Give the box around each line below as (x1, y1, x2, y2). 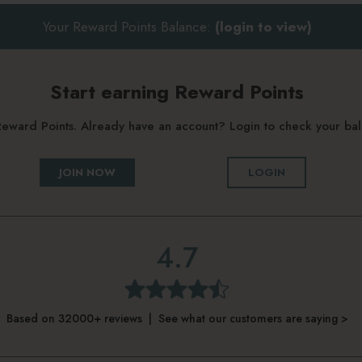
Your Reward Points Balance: (42, 15, 215, 36)
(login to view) (214, 15, 312, 36)
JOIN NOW (58, 164, 116, 180)
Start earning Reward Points (50, 77, 304, 106)
